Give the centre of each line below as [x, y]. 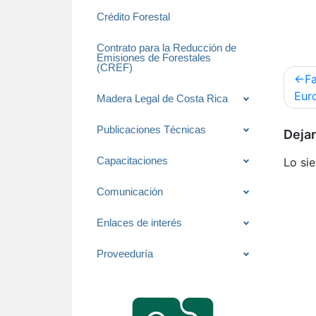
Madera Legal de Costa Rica [162, 99]
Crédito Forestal [133, 17]
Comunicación [130, 192]
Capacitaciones [132, 161]
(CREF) [115, 68]
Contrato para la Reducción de [166, 48]
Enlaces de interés [139, 223]
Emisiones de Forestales [154, 58]
